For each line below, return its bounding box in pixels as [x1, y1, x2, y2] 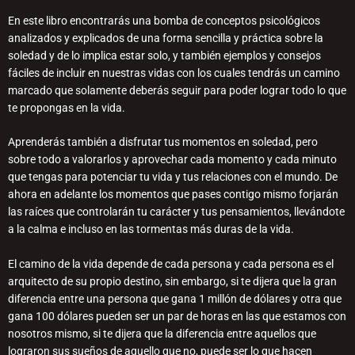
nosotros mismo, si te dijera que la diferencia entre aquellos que [8, 327, 316, 341]
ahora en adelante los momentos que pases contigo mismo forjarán [8, 188, 338, 201]
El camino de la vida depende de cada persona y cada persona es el [8, 258, 334, 271]
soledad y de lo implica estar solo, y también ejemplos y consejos [8, 48, 321, 62]
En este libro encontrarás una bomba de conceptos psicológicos [8, 13, 320, 27]
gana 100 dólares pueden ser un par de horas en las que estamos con [8, 310, 346, 323]
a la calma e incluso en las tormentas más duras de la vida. [8, 223, 294, 236]
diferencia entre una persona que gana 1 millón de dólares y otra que [8, 292, 342, 306]
